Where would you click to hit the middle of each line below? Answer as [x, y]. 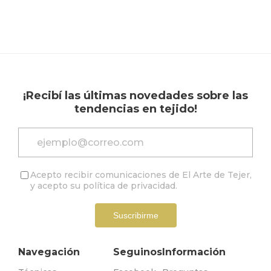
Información [194, 252]
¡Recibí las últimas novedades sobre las [135, 96]
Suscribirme [135, 216]
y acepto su [57, 186]
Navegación [49, 252]
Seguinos [137, 252]
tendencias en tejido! [135, 109]
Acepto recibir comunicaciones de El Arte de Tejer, [141, 175]
